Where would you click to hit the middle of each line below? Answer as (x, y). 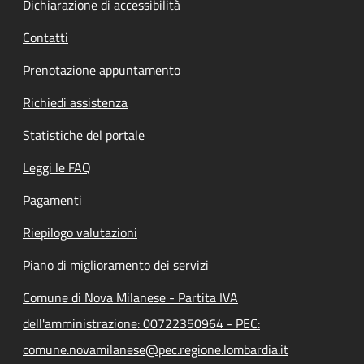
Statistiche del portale (84, 134)
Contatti (45, 37)
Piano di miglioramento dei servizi (116, 264)
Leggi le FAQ (57, 167)
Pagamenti (52, 199)
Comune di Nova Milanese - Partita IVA (130, 297)
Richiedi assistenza (75, 102)
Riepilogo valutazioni (80, 232)
